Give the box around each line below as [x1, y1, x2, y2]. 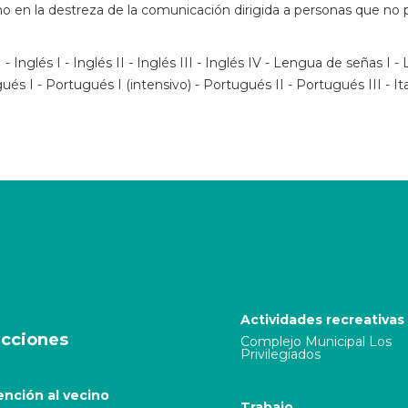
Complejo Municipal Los [240, 333, 392, 350]
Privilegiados [240, 346, 321, 362]
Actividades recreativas [240, 311, 404, 328]
